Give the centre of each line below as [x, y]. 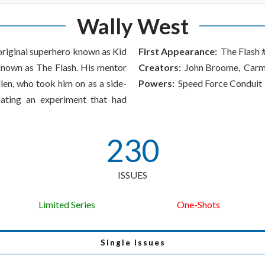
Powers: [156, 83]
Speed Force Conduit [218, 83]
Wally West [132, 26]
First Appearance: [178, 51]
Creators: [160, 67]
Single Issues [133, 243]
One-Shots [198, 205]
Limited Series [67, 205]
